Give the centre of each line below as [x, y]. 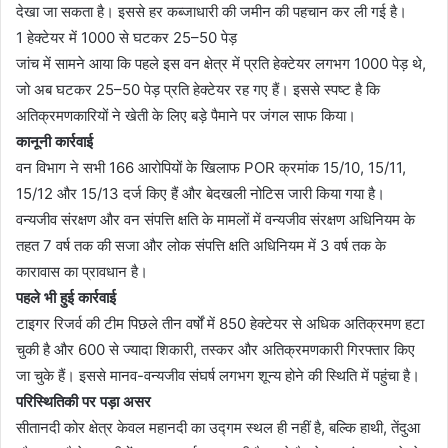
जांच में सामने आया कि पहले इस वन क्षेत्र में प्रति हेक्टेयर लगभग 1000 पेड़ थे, [221, 63]
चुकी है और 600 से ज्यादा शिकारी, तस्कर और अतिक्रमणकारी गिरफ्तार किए [215, 349]
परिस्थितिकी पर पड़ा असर [83, 401]
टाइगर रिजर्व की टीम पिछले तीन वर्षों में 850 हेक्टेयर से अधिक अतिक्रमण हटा [220, 323]
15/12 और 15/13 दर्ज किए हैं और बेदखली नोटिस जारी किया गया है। [200, 193]
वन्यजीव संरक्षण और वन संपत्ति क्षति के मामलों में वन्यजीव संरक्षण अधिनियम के [215, 219]
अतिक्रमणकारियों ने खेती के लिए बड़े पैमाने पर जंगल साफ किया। [186, 115]
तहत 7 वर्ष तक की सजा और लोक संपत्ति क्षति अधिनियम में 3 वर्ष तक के [201, 245]
